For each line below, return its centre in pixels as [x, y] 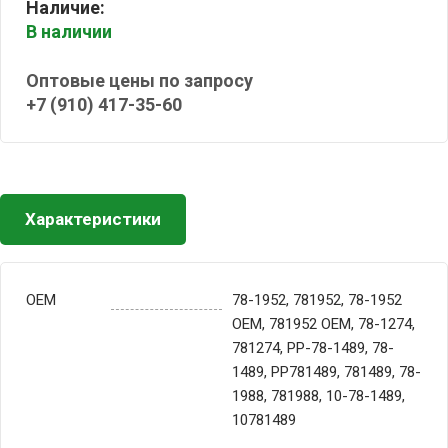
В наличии [69, 31]
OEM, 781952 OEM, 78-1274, [323, 324]
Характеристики [93, 219]
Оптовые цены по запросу [139, 80]
